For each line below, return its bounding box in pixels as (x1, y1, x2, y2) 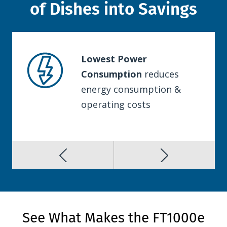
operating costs (81, 98, 150, 111)
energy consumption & (81, 83, 181, 96)
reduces (142, 68, 179, 81)
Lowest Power (81, 53, 147, 65)
